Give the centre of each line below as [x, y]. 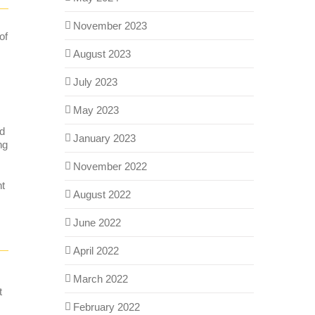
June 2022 [97, 222]
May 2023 [96, 110]
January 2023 [104, 138]
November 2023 [110, 25]
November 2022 [110, 166]
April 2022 [96, 250]
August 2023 [102, 53]
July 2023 [95, 82]
